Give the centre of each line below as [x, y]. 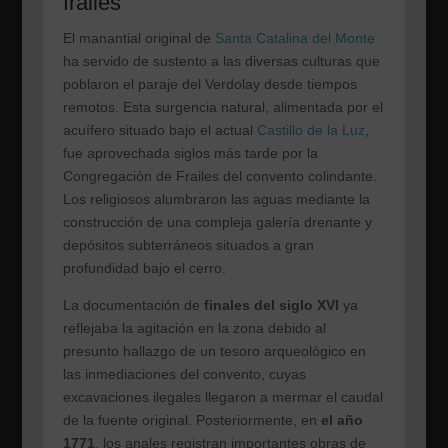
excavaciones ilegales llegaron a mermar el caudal [222, 396]
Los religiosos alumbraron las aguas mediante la [216, 198]
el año [341, 419]
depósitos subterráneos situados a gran [188, 244]
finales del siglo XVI [271, 304]
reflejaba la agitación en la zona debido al [194, 327]
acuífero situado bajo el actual [159, 129]
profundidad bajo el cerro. [144, 267]
